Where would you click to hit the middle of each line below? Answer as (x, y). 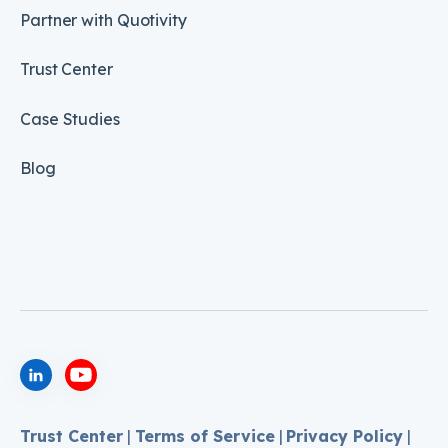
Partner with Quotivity (103, 19)
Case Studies (70, 118)
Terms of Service (204, 435)
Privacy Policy (345, 435)
